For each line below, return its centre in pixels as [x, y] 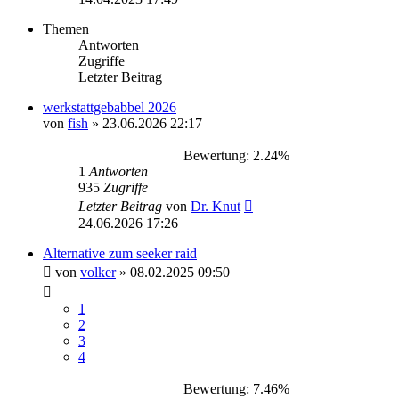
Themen [66, 28]
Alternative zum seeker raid [120, 253]
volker [98, 272]
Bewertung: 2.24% [233, 155]
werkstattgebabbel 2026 [110, 107]
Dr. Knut [216, 206]
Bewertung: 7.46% [233, 388]
